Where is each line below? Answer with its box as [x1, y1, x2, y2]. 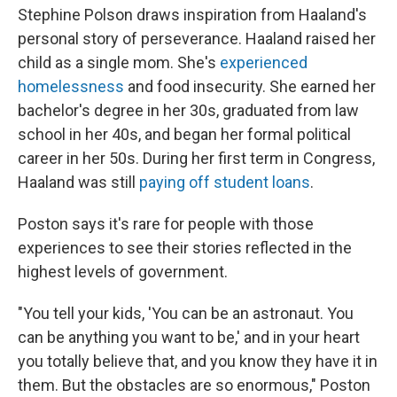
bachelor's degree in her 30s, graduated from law [18, 101, 359, 121]
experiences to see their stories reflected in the [18, 238, 352, 258]
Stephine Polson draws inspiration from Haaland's [18, 5, 367, 25]
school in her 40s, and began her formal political [18, 125, 351, 144]
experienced [220, 53, 307, 73]
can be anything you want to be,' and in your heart [18, 328, 360, 347]
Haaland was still [18, 173, 139, 192]
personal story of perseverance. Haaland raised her [18, 29, 376, 49]
